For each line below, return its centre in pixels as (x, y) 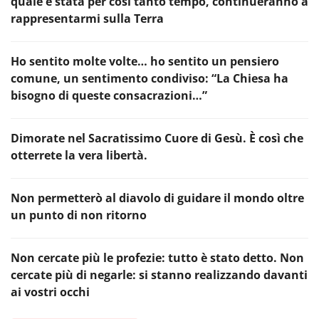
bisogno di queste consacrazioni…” (109, 96)
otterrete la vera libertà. (79, 156)
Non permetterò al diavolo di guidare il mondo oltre (157, 198)
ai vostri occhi (50, 292)
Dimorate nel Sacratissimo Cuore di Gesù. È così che (157, 138)
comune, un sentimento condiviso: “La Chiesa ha (150, 79)
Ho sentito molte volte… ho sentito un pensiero (145, 62)
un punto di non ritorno (79, 215)
